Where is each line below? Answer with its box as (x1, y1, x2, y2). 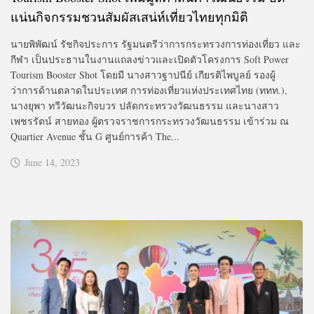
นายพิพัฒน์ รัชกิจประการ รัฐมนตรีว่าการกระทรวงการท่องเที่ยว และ (11, 36, 301, 50)
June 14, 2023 (25, 155, 80, 169)
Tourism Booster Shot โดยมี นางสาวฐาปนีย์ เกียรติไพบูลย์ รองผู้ (11, 67, 275, 81)
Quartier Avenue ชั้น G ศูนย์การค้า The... (11, 129, 179, 143)
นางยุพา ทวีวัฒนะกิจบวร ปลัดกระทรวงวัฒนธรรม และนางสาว (11, 98, 279, 112)
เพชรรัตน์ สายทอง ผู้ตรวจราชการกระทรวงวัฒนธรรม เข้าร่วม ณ (11, 114, 289, 128)
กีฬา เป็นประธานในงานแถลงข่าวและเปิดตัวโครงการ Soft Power (11, 52, 289, 66)
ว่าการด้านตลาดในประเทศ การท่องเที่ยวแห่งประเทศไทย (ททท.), (11, 83, 287, 97)
